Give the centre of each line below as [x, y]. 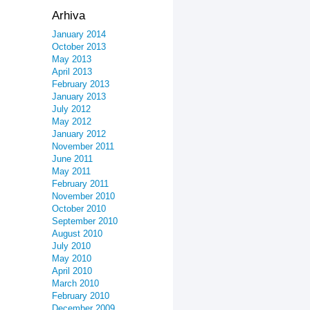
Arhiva [69, 16]
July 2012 [71, 109]
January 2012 [79, 134]
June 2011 [72, 159]
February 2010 [81, 296]
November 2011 [83, 146]
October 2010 [79, 209]
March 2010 [75, 283]
